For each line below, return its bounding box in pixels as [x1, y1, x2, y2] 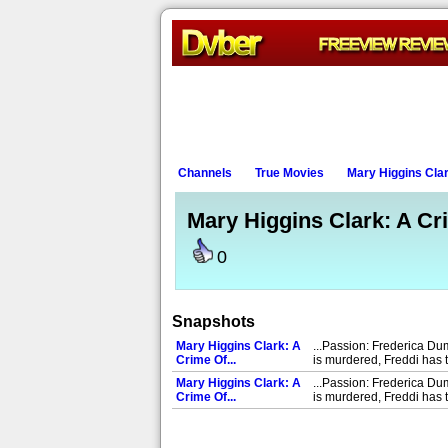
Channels [178, 166, 232, 180]
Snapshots [172, 313, 255, 330]
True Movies [255, 166, 324, 180]
